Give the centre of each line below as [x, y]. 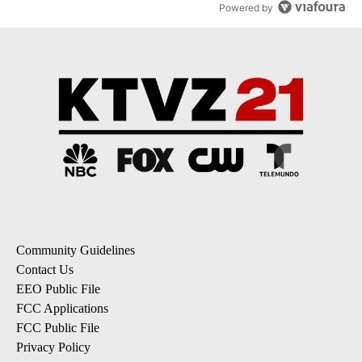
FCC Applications [62, 308]
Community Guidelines [76, 250]
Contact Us [45, 269]
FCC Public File [58, 327]
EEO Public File [58, 288]
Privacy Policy [53, 347]
